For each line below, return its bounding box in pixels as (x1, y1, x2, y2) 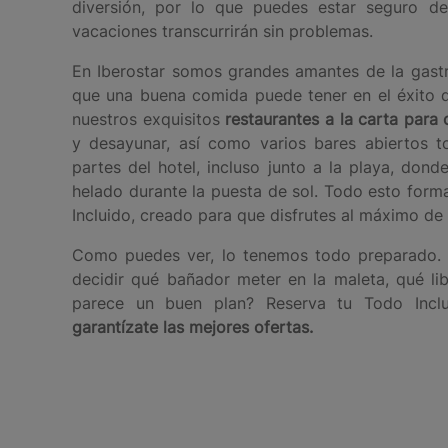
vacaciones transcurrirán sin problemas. (72, 20, 373, 41)
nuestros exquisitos (72, 108, 220, 129)
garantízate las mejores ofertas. (72, 316, 313, 337)
